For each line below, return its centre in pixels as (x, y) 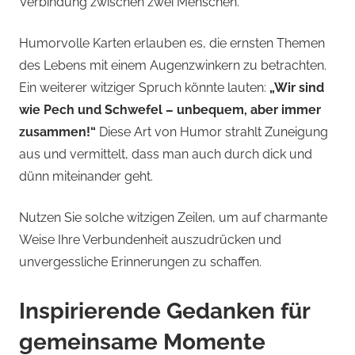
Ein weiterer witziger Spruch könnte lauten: (144, 87)
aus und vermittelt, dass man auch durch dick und (166, 154)
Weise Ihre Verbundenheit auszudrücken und (150, 239)
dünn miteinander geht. (86, 176)
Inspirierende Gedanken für (164, 311)
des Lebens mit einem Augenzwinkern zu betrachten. (173, 65)
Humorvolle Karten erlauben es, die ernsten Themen (172, 43)
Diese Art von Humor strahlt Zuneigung (212, 132)
